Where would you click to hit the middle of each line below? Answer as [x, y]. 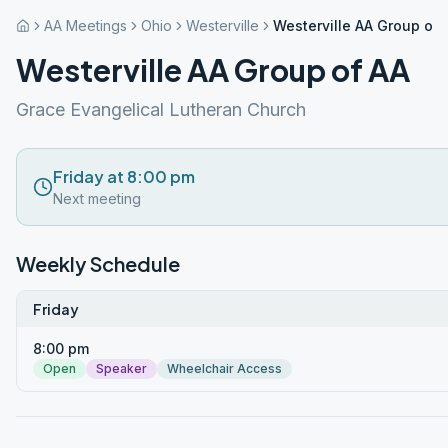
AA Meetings [85, 25]
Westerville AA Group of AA [213, 70]
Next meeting [97, 198]
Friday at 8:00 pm [124, 176]
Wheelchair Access [224, 368]
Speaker [121, 368]
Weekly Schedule [98, 263]
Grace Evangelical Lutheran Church [161, 109]
